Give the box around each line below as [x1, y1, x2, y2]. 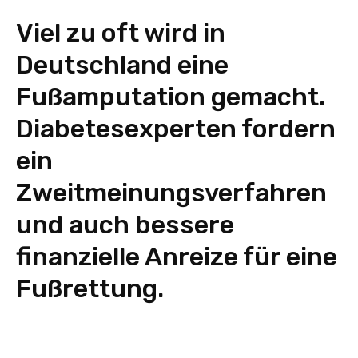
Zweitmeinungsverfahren [16, 177, 327, 209]
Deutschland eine [16, 50, 229, 81]
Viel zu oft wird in [16, 18, 225, 49]
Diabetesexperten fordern [16, 113, 336, 145]
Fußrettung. [16, 273, 164, 304]
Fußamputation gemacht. [16, 82, 325, 113]
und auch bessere [16, 209, 234, 241]
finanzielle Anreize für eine [16, 241, 337, 272]
